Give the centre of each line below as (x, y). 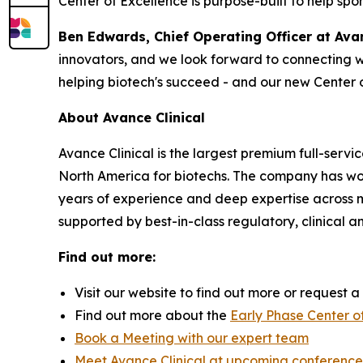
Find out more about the (152, 315)
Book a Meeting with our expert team (192, 337)
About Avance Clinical (132, 117)
